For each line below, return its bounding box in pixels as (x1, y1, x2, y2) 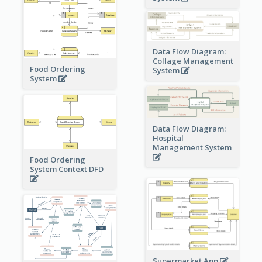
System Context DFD (29, 164, 105, 175)
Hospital (152, 132, 184, 143)
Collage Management (152, 56, 233, 67)
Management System (152, 142, 233, 153)
